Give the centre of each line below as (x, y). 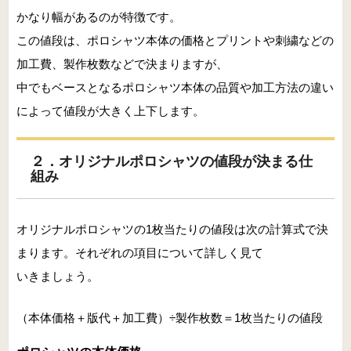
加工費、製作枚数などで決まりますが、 (122, 64)
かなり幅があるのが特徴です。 (99, 17)
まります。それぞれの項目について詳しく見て (140, 253)
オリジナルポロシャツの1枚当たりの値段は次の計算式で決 (172, 230)
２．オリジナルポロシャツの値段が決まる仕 (172, 162)
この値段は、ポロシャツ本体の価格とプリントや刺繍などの (175, 41)
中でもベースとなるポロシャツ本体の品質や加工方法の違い (175, 88)
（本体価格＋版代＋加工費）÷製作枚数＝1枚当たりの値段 (170, 317)
